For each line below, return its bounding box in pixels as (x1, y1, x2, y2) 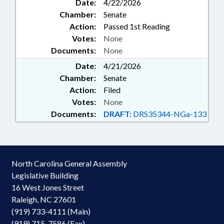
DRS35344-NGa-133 (131, 109, 206, 118)
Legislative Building (11, 170, 78, 180)
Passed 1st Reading (103, 21, 170, 31)
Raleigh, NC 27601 (11, 194, 76, 204)
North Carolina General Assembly (11, 158, 127, 168)
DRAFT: (103, 109, 131, 118)
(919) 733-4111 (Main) (11, 206, 90, 216)
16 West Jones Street (11, 182, 84, 192)
